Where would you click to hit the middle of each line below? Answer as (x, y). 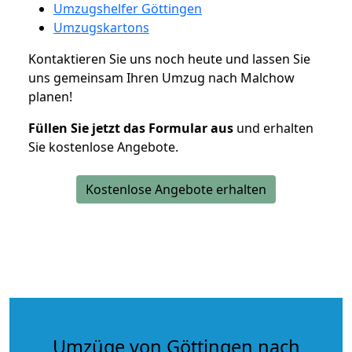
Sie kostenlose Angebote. (103, 147)
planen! (50, 96)
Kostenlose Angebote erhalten (176, 189)
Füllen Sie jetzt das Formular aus (131, 128)
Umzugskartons (101, 27)
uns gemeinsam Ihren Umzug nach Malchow (161, 77)
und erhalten (273, 128)
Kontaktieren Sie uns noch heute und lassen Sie (169, 59)
